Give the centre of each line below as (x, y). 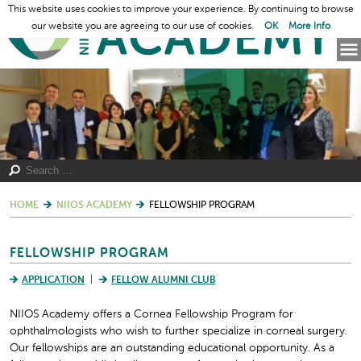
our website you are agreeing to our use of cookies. (143, 27)
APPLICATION (53, 280)
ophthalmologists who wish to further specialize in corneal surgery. (178, 332)
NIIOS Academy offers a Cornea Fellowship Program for (151, 315)
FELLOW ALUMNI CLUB (163, 280)
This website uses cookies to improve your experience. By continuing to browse (180, 10)
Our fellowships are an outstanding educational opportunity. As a (172, 349)
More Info (309, 27)
